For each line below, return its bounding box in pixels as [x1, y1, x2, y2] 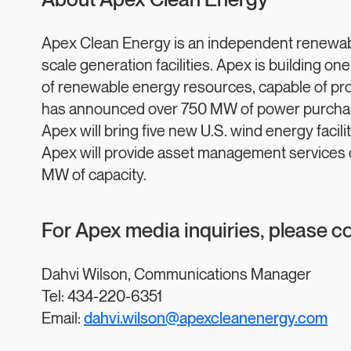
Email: [42, 310, 84, 327]
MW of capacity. [42, 167, 147, 184]
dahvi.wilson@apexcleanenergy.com [84, 310, 327, 327]
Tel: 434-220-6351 [42, 288, 162, 306]
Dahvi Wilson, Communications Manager [42, 266, 311, 284]
